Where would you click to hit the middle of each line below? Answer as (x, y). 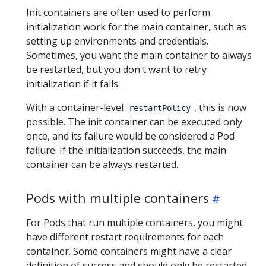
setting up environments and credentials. (117, 41)
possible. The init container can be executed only (134, 122)
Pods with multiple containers (118, 198)
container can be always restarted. (102, 164)
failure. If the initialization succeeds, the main (126, 150)
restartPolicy (160, 108)
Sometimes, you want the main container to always (139, 55)
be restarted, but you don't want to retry (116, 69)
